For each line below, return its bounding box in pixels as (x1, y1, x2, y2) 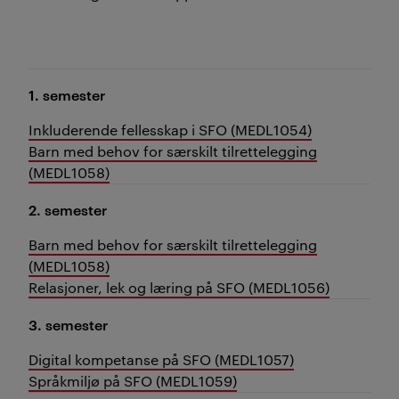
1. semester (28, 85, 105, 104)
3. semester (28, 314, 108, 334)
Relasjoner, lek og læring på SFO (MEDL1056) (28, 278, 330, 297)
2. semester (28, 199, 107, 219)
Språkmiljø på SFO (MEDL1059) (28, 371, 237, 390)
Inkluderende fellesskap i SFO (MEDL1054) (28, 120, 312, 139)
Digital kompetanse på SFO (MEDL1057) (28, 350, 294, 369)
